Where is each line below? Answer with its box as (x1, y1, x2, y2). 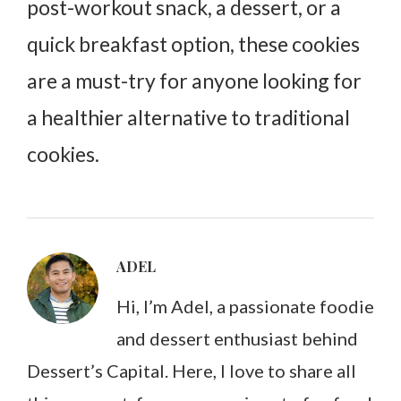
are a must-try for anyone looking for (27, 67, 362, 93)
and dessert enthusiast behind (116, 327, 358, 349)
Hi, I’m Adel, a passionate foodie (116, 294, 374, 317)
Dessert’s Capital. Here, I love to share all (27, 359, 356, 381)
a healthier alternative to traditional (27, 104, 350, 130)
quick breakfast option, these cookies (27, 30, 360, 56)
